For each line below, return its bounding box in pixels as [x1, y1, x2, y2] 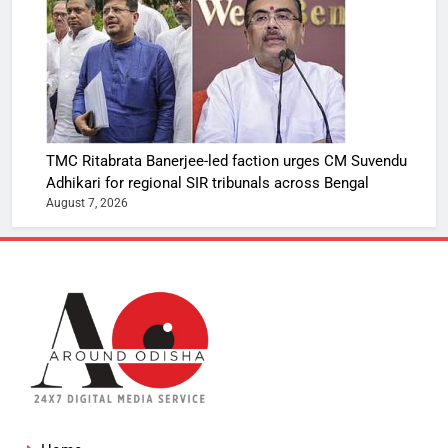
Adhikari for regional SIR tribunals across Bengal [46, 173, 369, 192]
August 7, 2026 [46, 195, 128, 210]
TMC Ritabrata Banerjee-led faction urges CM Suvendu [46, 151, 407, 170]
